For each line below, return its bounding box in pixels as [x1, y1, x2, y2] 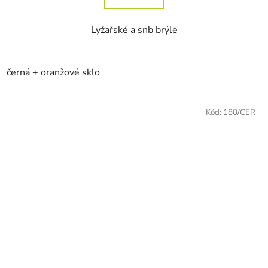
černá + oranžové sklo [7, 65, 100, 79]
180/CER [223, 106, 255, 118]
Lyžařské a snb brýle [90, 23, 178, 36]
